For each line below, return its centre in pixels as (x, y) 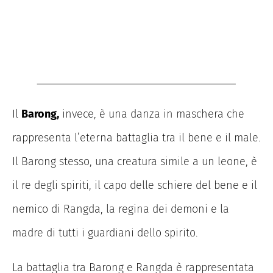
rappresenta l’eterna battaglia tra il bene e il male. (136, 137)
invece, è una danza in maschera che (152, 114)
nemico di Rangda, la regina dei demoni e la (121, 209)
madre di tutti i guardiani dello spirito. (105, 232)
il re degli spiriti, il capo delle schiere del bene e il (135, 185)
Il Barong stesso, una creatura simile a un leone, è (135, 161)
